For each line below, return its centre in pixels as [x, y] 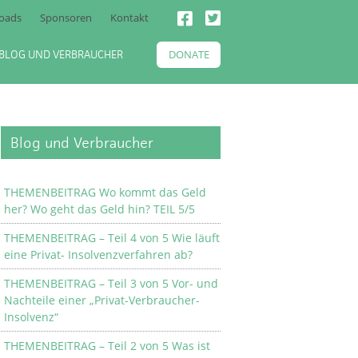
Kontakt [129, 18]
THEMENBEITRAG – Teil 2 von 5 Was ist [107, 346]
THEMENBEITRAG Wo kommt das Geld [105, 192]
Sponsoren [66, 18]
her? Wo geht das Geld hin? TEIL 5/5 [99, 209]
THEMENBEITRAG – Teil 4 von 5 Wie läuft [112, 238]
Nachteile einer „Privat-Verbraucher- [102, 300]
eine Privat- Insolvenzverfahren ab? [98, 255]
